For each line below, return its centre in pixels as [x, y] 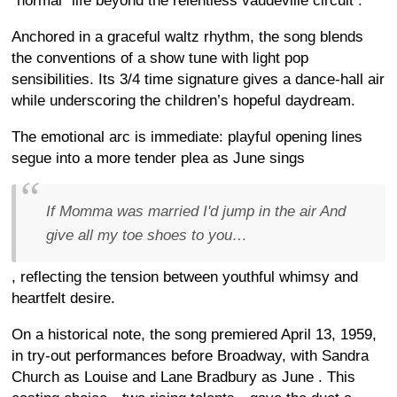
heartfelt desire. [63, 299]
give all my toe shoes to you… [147, 235]
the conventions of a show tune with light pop [160, 58]
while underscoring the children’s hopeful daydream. [183, 101]
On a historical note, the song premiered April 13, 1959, [194, 335]
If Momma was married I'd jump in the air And [196, 211]
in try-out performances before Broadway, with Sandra [190, 356]
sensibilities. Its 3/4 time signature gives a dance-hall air [198, 79]
